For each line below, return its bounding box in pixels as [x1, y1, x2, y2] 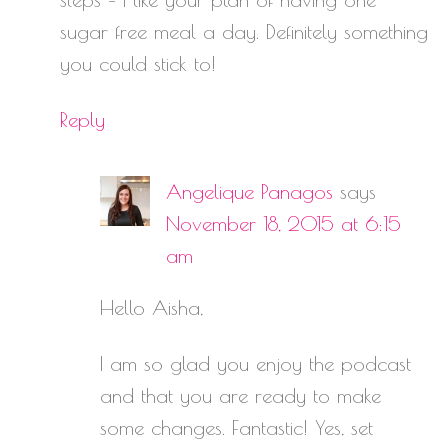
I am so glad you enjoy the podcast [100, 352, 411, 376]
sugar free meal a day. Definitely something [60, 20, 428, 44]
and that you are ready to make [100, 384, 381, 408]
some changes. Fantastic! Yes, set [100, 416, 373, 440]
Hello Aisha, [100, 296, 203, 320]
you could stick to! [60, 52, 216, 76]
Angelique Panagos [166, 180, 333, 204]
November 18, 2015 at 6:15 [166, 212, 401, 236]
